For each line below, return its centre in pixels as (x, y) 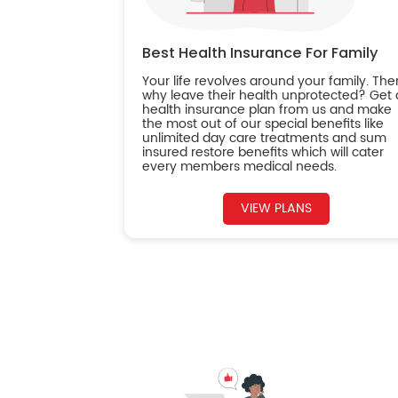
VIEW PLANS (276, 209)
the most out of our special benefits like (263, 124)
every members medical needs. (239, 167)
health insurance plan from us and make (267, 110)
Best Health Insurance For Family (260, 53)
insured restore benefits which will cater (263, 153)
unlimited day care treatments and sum (264, 139)
